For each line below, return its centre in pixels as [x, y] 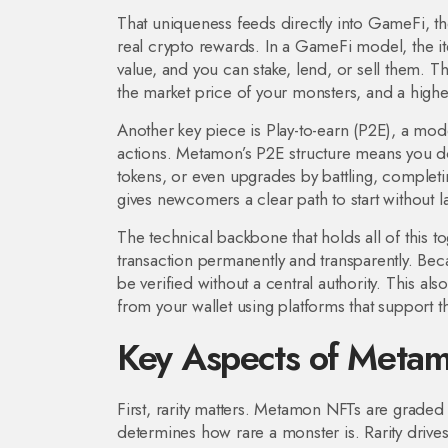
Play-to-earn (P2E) [328, 130]
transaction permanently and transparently [262, 260]
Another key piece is [191, 130]
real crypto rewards [186, 46]
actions [142, 153]
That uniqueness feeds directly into [242, 23]
